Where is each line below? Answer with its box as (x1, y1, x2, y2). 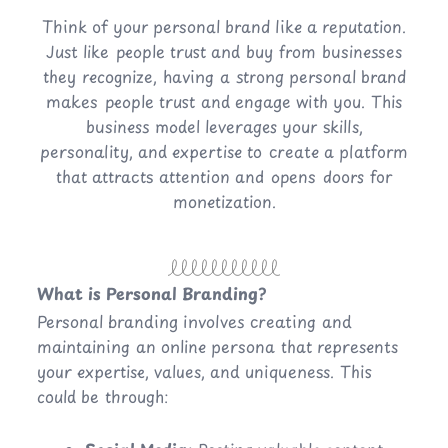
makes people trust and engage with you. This (46, 89, 402, 114)
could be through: (36, 384, 169, 409)
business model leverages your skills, (85, 114, 363, 139)
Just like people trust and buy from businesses (46, 39, 402, 64)
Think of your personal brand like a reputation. (42, 14, 406, 39)
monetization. (172, 189, 276, 214)
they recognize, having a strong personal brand (42, 64, 406, 89)
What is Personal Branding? (36, 281, 266, 306)
